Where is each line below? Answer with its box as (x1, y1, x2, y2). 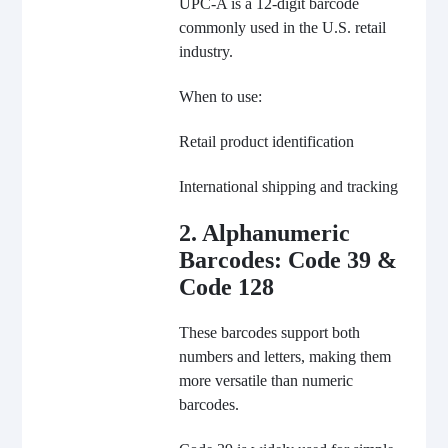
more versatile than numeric (178, 371, 353, 389)
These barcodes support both (178, 323, 360, 341)
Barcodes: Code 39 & (178, 246, 397, 273)
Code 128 (178, 273, 274, 300)
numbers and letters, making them (178, 347, 391, 365)
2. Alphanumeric (178, 219, 350, 246)
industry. (178, 42, 233, 60)
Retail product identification (178, 132, 354, 150)
